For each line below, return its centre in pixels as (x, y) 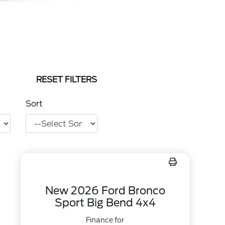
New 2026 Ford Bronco (105, 191)
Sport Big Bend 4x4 (105, 203)
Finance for (105, 220)
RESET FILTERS (67, 80)
